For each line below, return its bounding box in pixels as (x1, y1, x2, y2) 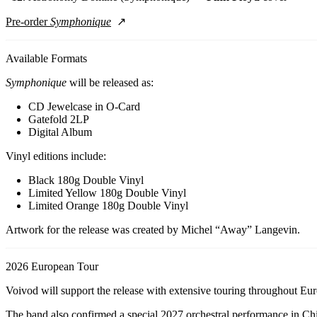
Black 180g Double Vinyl (28, 174, 144, 187)
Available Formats (6, 52, 87, 65)
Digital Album (28, 126, 92, 139)
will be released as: (67, 76, 154, 89)
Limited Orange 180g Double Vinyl (28, 200, 188, 212)
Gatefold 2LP (28, 113, 89, 126)
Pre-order (6, 16, 50, 28)
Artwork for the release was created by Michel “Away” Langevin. (6, 224, 300, 236)
